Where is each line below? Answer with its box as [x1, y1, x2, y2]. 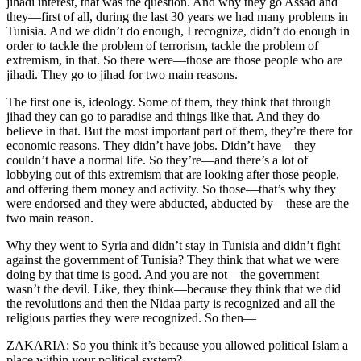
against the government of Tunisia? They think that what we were [6, 253, 339, 268]
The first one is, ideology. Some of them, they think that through [6, 95, 331, 110]
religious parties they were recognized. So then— [6, 311, 256, 326]
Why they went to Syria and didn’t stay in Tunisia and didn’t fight [6, 239, 340, 253]
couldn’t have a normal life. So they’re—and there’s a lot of [6, 153, 308, 168]
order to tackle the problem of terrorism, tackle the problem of [6, 39, 318, 53]
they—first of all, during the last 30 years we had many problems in [6, 10, 348, 24]
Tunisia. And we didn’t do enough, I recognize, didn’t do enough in [6, 24, 350, 39]
